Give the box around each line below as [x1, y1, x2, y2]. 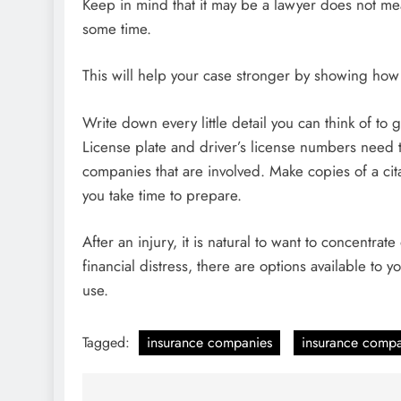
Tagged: [82, 331, 134, 353]
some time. [82, 17, 151, 39]
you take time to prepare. [82, 183, 242, 206]
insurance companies [147, 331, 272, 353]
